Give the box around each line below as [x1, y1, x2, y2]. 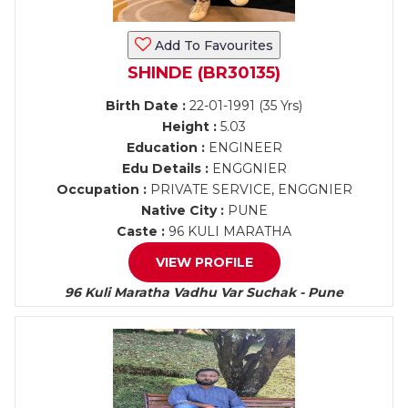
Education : [126, 139, 205, 156]
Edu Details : [121, 160, 209, 177]
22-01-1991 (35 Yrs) [186, 97, 302, 114]
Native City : [140, 202, 224, 219]
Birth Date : [106, 97, 186, 114]
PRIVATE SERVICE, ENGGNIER [146, 181, 352, 198]
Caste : [117, 223, 165, 240]
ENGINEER [204, 139, 282, 156]
